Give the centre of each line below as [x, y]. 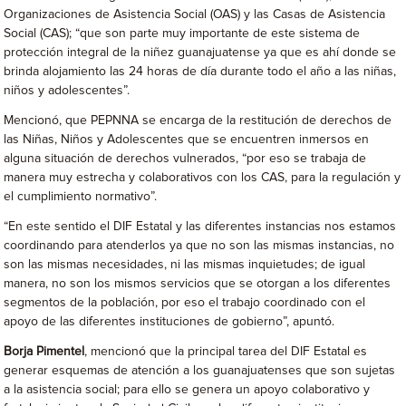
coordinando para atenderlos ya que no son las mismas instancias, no [199, 246]
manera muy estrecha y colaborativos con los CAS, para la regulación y [203, 178]
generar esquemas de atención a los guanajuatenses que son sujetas [200, 371]
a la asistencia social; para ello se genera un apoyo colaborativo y [187, 390]
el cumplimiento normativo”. [81, 197]
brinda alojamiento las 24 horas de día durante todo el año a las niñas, [200, 72]
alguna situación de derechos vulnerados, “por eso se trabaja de [185, 159]
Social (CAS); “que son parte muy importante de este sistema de [182, 34]
